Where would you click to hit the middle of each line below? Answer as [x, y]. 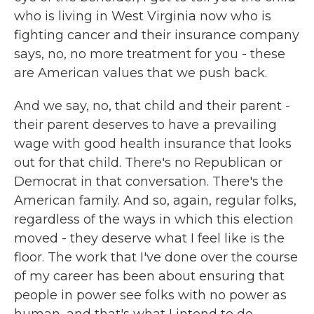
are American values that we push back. [141, 73]
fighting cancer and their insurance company [157, 35]
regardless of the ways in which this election [154, 219]
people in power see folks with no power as [150, 295]
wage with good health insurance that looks [153, 144]
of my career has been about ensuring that [149, 276]
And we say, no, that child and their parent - [152, 106]
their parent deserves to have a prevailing [145, 125]
